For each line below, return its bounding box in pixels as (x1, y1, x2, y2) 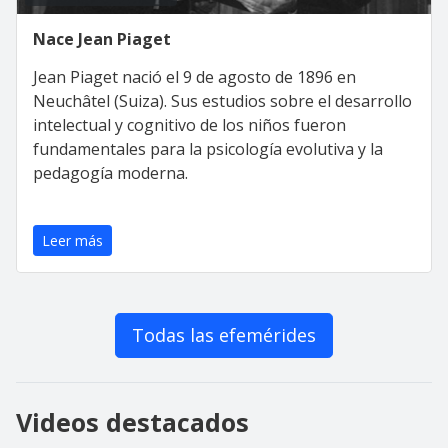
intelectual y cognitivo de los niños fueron (33, 114, 346, 136)
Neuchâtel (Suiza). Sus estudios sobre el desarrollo (33, 90, 412, 112)
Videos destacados (16, 405, 249, 439)
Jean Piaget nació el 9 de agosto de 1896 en (33, 66, 356, 88)
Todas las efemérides (132, 323, 316, 347)
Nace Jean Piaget (33, 28, 171, 50)
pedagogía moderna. (33, 162, 188, 184)
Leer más (42, 231, 103, 250)
